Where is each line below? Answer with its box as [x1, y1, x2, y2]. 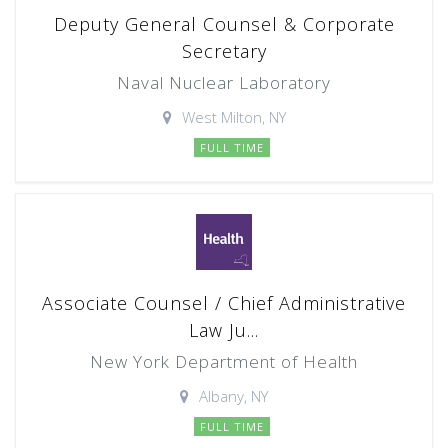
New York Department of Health [90, 350, 358, 373]
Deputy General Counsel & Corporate [53, 12, 395, 36]
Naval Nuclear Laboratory [117, 71, 331, 94]
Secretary [181, 39, 267, 63]
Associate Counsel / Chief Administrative [42, 291, 406, 315]
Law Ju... [189, 318, 259, 342]
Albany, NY [199, 386, 268, 406]
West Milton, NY [181, 107, 286, 127]
